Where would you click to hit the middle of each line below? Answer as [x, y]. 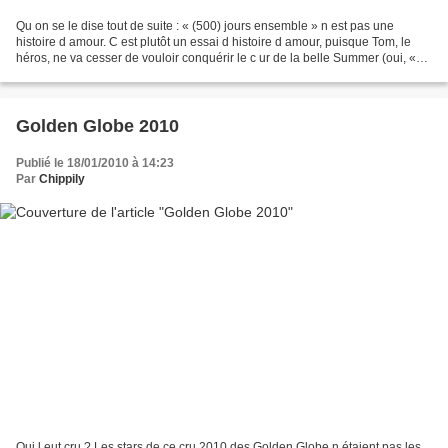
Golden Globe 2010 [97, 126]
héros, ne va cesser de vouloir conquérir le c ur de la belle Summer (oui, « [216, 58]
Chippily [62, 179]
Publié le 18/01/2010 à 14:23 [95, 163]
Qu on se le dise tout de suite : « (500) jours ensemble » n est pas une [205, 26]
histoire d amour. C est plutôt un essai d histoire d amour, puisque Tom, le [213, 42]
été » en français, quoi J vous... [99, 74]
